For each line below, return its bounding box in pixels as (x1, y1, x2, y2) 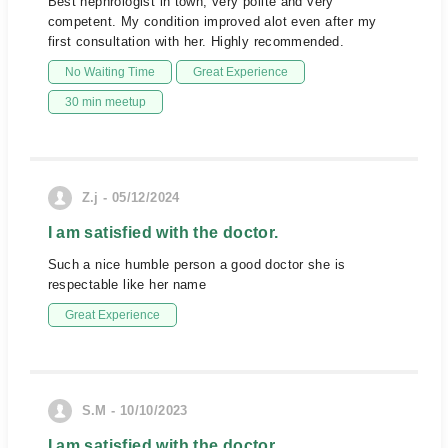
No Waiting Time (64, 65, 155, 79)
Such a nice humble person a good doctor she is (47, 257, 346, 272)
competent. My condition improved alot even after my (47, 14, 377, 29)
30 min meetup (64, 95, 146, 109)
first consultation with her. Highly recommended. (47, 34, 345, 49)
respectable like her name (47, 277, 207, 292)
